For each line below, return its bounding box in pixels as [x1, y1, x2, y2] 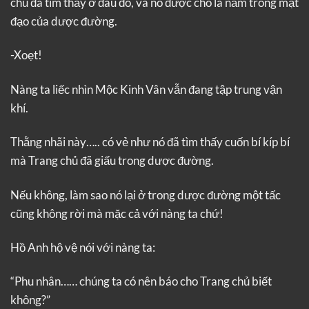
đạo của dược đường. [10, 13, 117, 28]
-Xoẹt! [10, 48, 42, 63]
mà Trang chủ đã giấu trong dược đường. [10, 153, 214, 168]
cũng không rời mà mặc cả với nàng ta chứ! [10, 206, 223, 221]
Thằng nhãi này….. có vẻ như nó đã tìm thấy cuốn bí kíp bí [10, 134, 290, 150]
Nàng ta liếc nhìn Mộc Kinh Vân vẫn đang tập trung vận [10, 81, 282, 97]
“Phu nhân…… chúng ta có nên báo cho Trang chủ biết [10, 274, 272, 289]
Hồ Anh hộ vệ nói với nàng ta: [10, 239, 155, 255]
